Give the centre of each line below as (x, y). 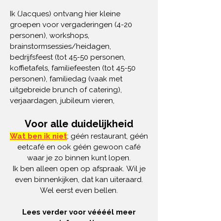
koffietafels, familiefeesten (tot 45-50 (73, 68)
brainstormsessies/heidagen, (60, 46)
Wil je (136, 169)
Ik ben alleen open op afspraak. (69, 169)
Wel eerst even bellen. (79, 190)
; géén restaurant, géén (108, 136)
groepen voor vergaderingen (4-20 (71, 25)
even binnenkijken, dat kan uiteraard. (79, 180)
